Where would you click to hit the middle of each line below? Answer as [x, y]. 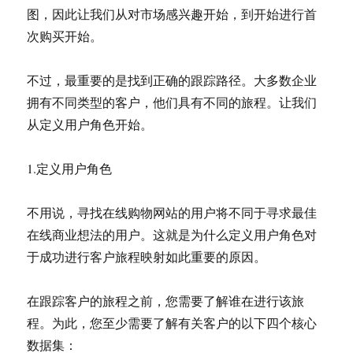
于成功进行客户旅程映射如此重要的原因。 [147, 256]
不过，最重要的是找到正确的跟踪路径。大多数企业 [172, 80]
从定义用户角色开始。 [90, 124]
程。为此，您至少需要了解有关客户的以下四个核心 [172, 323]
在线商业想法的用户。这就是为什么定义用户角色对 [172, 234]
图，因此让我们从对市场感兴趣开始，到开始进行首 [172, 14]
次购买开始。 [65, 36]
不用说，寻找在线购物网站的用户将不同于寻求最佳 [172, 212]
